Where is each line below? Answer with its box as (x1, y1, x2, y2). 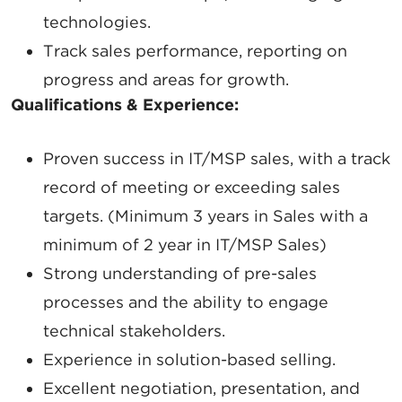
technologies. (43, 13, 151, 32)
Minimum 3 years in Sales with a (115, 206, 368, 226)
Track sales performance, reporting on (43, 41, 347, 61)
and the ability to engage (124, 293, 328, 312)
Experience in (43, 350, 156, 370)
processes (43, 293, 124, 312)
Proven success (43, 149, 170, 169)
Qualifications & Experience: (11, 95, 239, 115)
